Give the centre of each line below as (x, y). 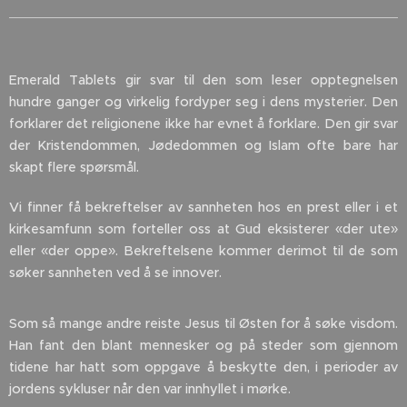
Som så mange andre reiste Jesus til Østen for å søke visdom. (203, 323)
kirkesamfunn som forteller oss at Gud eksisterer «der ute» (203, 228)
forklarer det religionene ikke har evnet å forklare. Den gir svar (203, 123)
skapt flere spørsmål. (74, 167)
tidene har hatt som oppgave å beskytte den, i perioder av (203, 367)
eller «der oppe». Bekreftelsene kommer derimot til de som (203, 250)
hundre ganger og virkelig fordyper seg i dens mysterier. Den (203, 101)
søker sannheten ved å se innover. (115, 272)
